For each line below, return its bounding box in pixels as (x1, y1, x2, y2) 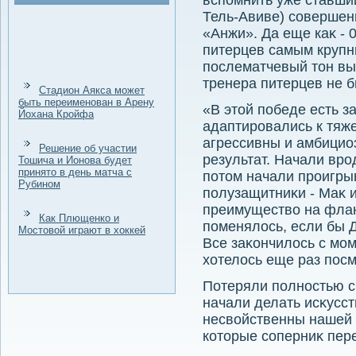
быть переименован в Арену (18, 96, 154, 108)
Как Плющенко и (39, 212, 119, 224)
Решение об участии (39, 142, 137, 154)
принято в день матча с (18, 166, 132, 178)
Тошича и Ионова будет (18, 154, 132, 166)
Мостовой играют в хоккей (18, 224, 145, 236)
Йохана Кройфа (18, 108, 94, 120)
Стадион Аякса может (39, 84, 145, 96)
